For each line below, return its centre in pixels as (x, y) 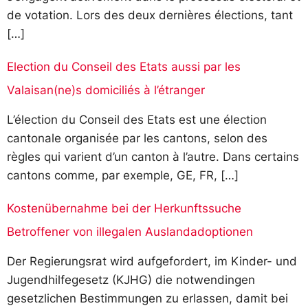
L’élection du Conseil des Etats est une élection (137, 119)
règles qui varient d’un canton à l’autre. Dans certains (153, 156)
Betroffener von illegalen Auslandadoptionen (130, 232)
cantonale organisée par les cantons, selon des (137, 138)
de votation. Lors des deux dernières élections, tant (150, 15)
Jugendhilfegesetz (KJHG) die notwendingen (131, 280)
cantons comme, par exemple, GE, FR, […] (123, 175)
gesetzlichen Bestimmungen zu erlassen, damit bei (147, 299)
